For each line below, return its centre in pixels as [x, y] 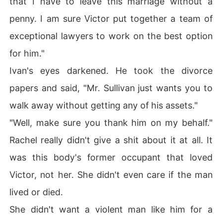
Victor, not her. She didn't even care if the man [111, 174]
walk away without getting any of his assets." [104, 105]
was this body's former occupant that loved [111, 157]
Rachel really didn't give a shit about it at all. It [111, 140]
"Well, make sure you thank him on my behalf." [111, 122]
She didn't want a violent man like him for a [111, 209]
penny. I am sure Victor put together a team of [111, 18]
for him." [27, 53]
